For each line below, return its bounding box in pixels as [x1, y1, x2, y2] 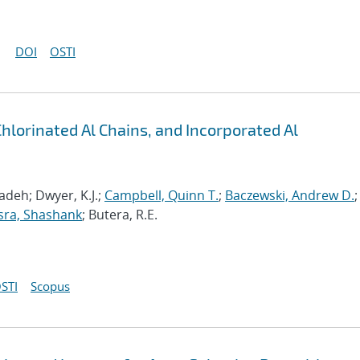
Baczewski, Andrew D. [225, 186, 354, 204]
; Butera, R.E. [82, 206, 157, 223]
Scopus [31, 278, 70, 294]
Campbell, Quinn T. [104, 186, 219, 204]
